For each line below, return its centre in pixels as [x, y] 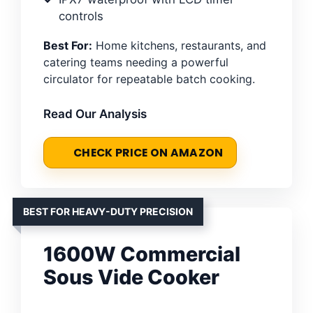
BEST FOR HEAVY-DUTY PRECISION [108, 211]
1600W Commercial [142, 254]
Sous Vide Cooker [131, 277]
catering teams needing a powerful [136, 62]
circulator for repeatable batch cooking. [149, 79]
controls [81, 16]
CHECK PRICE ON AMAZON [148, 152]
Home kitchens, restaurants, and [179, 45]
